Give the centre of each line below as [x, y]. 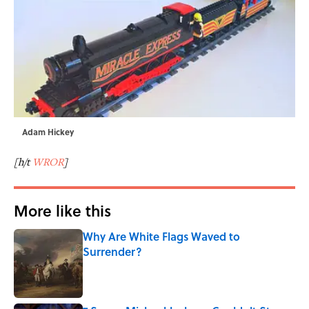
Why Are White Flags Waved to [161, 237]
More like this [62, 211]
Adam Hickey [48, 132]
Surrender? [112, 252]
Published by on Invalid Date [138, 265]
